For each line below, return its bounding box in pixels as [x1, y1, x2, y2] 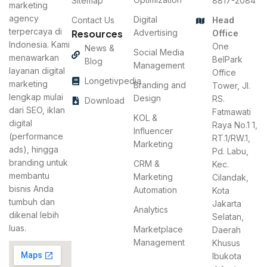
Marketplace [133, 223, 183, 234]
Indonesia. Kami [9, 39, 70, 49]
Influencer [133, 125, 173, 136]
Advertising [133, 27, 178, 38]
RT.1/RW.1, [212, 132, 250, 143]
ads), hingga [9, 144, 58, 154]
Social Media [133, 46, 184, 57]
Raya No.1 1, [212, 119, 257, 130]
